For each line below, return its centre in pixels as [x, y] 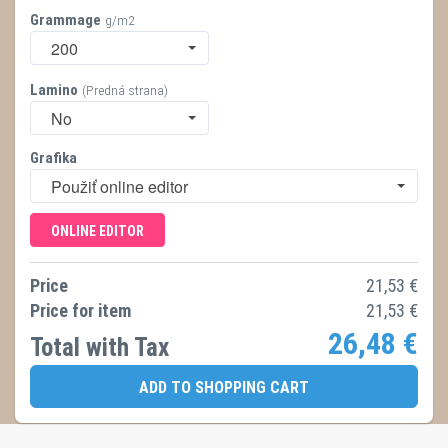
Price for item [80, 310]
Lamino [54, 90]
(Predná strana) [125, 90]
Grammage [65, 20]
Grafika [53, 158]
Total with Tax [99, 347]
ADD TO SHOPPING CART [224, 387]
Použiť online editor [119, 186]
